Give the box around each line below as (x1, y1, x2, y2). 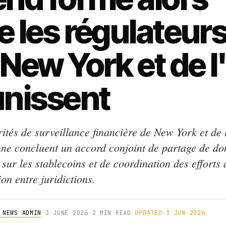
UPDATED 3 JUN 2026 (135, 209, 205, 217)
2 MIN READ (92, 209, 131, 217)
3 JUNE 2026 (45, 209, 88, 217)
